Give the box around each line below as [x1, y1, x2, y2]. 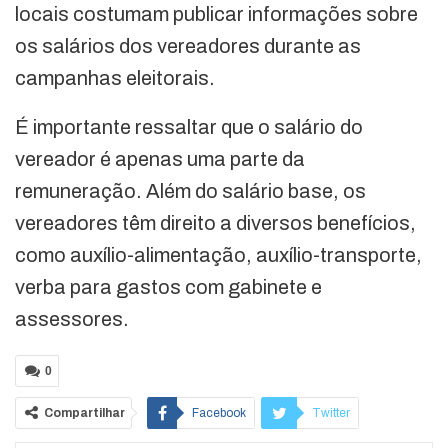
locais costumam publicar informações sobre [15, 3, 418, 26]
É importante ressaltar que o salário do [15, 116, 363, 139]
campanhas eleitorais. [15, 67, 215, 90]
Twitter [312, 406, 350, 421]
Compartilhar [44, 406, 125, 421]
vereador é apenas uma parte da [15, 148, 305, 171]
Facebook [192, 406, 246, 421]
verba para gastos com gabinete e [15, 276, 322, 299]
